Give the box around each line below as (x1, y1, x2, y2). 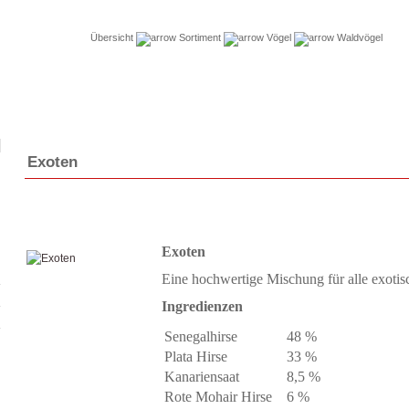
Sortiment (179, 32, 221, 43)
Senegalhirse (164, 329, 237, 344)
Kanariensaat (164, 369, 239, 384)
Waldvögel (334, 32, 383, 43)
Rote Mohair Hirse (164, 389, 272, 404)
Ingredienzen (162, 299, 243, 314)
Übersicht (90, 32, 133, 43)
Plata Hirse (164, 349, 227, 364)
